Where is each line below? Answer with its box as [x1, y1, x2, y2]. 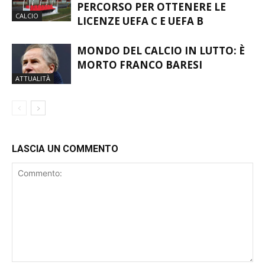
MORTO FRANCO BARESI [77, 57, 202, 72]
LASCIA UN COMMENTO [12, 143, 118, 154]
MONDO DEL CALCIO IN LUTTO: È [77, 43, 245, 57]
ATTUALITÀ [15, 74, 50, 83]
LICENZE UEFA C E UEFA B [77, 14, 203, 28]
